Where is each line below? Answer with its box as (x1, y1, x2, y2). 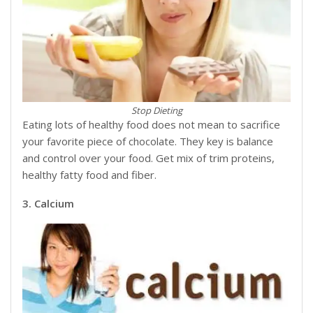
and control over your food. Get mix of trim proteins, (22, 151, 275, 166)
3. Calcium (22, 196, 74, 211)
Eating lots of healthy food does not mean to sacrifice (22, 117, 280, 132)
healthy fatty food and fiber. (22, 168, 156, 182)
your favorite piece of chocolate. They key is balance (22, 134, 273, 149)
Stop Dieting (131, 104, 182, 117)
